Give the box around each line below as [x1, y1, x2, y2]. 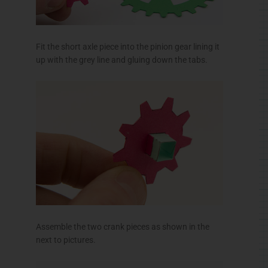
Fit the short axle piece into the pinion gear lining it [36, 41, 220, 51]
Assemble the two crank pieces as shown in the [36, 221, 209, 232]
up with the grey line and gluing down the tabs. [36, 54, 208, 65]
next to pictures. [36, 234, 96, 245]
